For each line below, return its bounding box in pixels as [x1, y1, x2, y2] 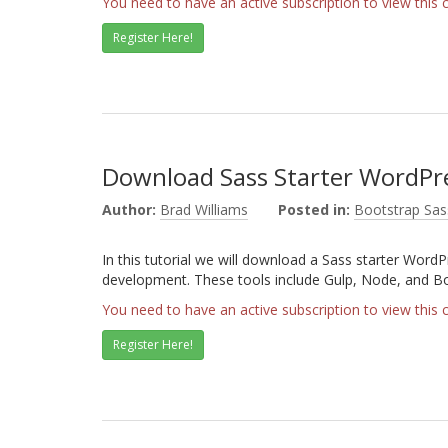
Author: [102, 200, 156, 219]
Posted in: [278, 200, 350, 219]
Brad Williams [160, 200, 248, 219]
